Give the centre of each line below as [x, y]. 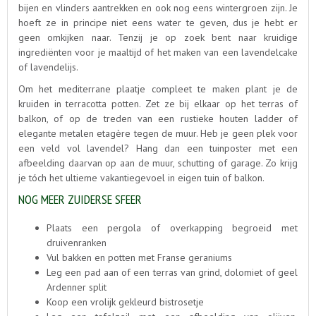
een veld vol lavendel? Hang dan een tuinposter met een [158, 148]
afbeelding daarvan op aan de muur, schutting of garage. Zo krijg [158, 163]
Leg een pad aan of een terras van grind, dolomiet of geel [172, 272]
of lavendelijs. [48, 67]
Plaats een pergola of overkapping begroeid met [172, 227]
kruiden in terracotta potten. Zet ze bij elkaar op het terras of [158, 103]
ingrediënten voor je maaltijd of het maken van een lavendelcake [158, 52]
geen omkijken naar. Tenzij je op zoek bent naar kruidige [158, 37]
